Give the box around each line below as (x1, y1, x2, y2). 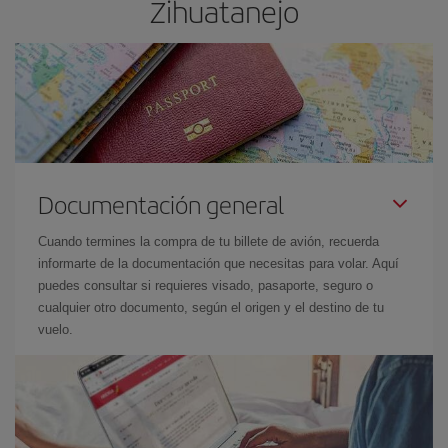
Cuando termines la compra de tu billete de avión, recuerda (38, 233, 379, 249)
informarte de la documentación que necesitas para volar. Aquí (38, 255, 399, 271)
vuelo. (38, 321, 73, 337)
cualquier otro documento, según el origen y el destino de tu (38, 299, 384, 315)
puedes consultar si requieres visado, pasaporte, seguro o (38, 277, 373, 293)
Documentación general (38, 186, 284, 221)
